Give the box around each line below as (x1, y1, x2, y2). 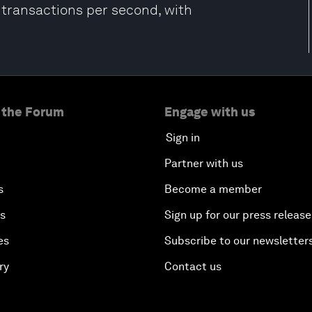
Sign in (166, 131, 200, 144)
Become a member (164, 182, 262, 196)
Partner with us (164, 157, 243, 170)
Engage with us (164, 104, 255, 119)
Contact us (164, 260, 221, 273)
